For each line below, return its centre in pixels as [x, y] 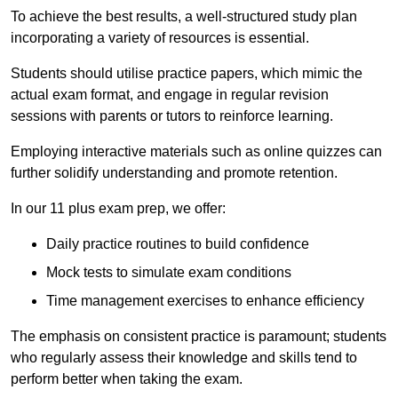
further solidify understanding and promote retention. [174, 173]
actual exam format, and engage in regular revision [170, 95]
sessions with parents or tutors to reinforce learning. [172, 116]
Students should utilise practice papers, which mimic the [187, 74]
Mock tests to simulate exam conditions [169, 273]
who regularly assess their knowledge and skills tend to [184, 358]
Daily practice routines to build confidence [178, 244]
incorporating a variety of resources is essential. [160, 38]
